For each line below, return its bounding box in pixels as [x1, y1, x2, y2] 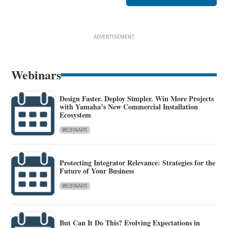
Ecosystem [60, 109, 92, 121]
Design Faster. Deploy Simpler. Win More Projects [60, 93, 214, 104]
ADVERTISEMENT [94, 34, 134, 40]
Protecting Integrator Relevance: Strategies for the [60, 157, 216, 168]
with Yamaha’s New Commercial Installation [60, 101, 198, 112]
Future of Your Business [60, 165, 134, 177]
